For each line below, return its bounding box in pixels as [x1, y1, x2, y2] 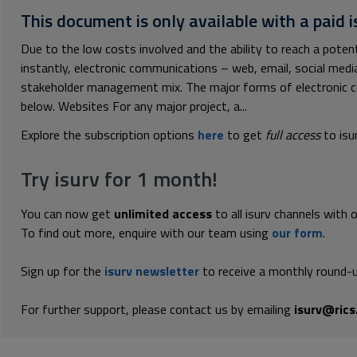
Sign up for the [21, 261, 104, 280]
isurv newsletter [104, 261, 199, 280]
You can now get [21, 204, 114, 223]
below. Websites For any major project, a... [21, 96, 247, 116]
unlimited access [114, 204, 212, 223]
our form [272, 223, 323, 242]
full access [265, 125, 320, 144]
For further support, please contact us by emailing [21, 300, 294, 319]
